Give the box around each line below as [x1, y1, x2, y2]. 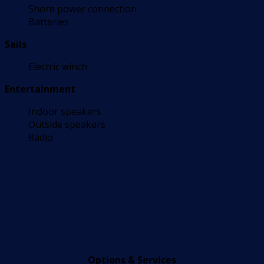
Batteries [28, 15, 69, 29]
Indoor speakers [28, 105, 101, 118]
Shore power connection [28, 2, 137, 16]
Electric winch [28, 60, 87, 74]
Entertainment [5, 82, 75, 96]
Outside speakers [28, 118, 105, 131]
